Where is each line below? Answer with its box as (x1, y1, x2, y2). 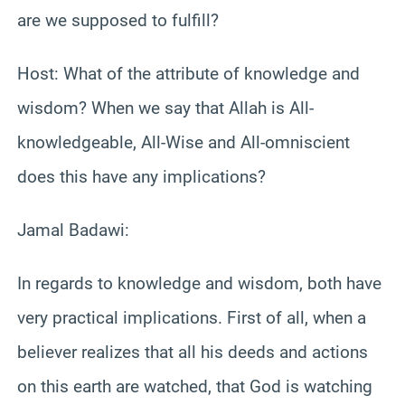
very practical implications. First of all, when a (17, 306, 366, 328)
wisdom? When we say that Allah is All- (17, 97, 314, 118)
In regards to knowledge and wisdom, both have (17, 272, 381, 294)
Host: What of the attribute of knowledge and (17, 62, 360, 84)
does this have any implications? (17, 165, 266, 187)
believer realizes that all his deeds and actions (17, 341, 368, 363)
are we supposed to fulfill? (17, 9, 219, 31)
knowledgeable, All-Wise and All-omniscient (17, 131, 350, 153)
